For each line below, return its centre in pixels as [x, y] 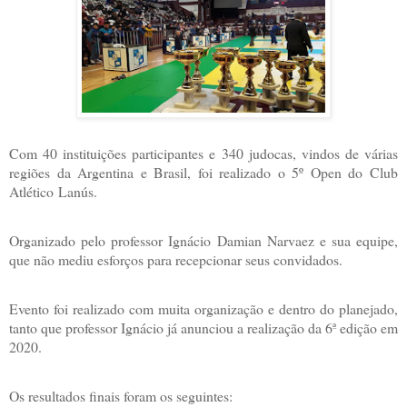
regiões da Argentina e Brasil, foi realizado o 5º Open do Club [203, 172]
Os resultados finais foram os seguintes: [121, 395]
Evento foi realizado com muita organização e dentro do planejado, [203, 308]
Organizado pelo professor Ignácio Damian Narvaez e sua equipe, [203, 240]
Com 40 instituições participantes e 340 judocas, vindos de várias [203, 153]
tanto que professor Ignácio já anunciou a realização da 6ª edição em [203, 327]
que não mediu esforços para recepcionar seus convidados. [176, 259]
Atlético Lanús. [55, 191]
